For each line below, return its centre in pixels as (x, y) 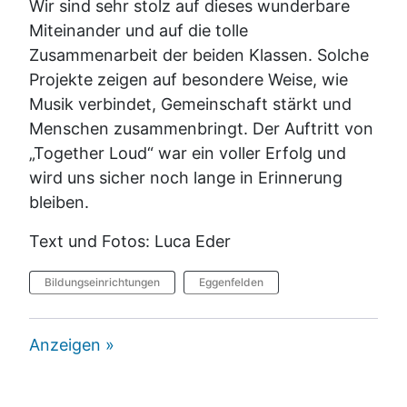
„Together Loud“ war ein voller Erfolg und (188, 153)
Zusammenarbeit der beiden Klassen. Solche (199, 55)
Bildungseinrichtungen (102, 282)
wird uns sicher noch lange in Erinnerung (186, 177)
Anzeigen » (72, 344)
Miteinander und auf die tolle (139, 30)
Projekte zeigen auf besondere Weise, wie (189, 79)
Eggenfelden (231, 282)
